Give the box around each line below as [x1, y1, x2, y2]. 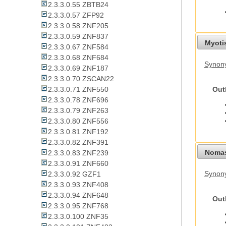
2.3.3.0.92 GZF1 [48, 170, 101, 179]
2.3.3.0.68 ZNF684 [48, 53, 108, 62]
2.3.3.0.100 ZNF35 [48, 212, 108, 221]
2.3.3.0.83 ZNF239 [48, 149, 108, 157]
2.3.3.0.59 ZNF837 [48, 32, 108, 41]
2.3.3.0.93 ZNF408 [48, 181, 108, 189]
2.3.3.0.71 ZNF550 [48, 85, 108, 94]
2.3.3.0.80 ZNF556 [48, 117, 108, 126]
